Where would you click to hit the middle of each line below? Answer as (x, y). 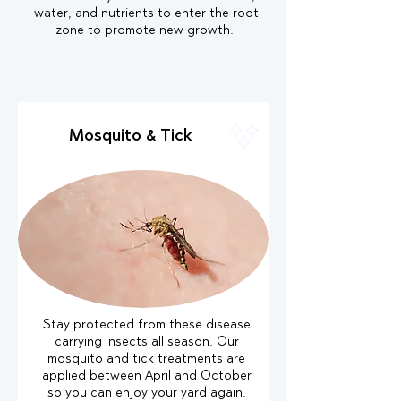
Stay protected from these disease (146, 326)
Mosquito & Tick (133, 137)
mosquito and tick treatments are (146, 360)
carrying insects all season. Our (146, 343)
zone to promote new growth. (146, 31)
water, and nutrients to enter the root (146, 14)
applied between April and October (146, 377)
